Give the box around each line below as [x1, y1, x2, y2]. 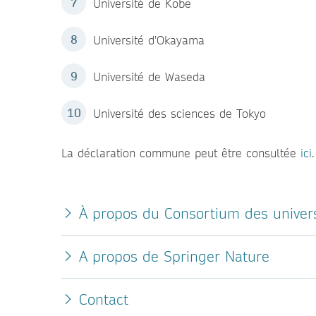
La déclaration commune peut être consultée [61, 145, 300, 160]
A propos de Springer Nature [79, 248, 269, 265]
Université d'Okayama [93, 32, 205, 47]
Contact [79, 291, 128, 308]
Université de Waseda [93, 69, 205, 84]
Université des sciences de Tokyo [93, 106, 266, 121]
